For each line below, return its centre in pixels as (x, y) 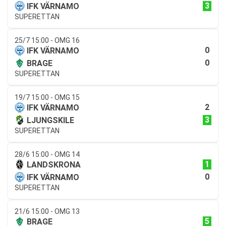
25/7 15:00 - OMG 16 (47, 40)
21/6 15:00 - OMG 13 (47, 211)
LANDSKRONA (54, 164)
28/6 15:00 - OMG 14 (47, 154)
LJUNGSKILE (50, 120)
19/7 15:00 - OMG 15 (47, 97)
